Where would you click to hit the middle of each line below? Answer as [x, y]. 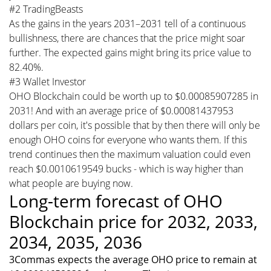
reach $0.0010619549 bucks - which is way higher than [126, 168]
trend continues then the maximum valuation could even [130, 154]
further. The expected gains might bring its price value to [130, 52]
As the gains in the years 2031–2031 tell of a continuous [127, 23]
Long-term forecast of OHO [116, 201]
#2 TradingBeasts [46, 9]
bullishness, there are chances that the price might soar [127, 38]
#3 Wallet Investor [47, 81]
